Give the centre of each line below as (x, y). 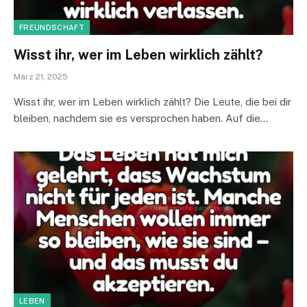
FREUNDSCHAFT (52, 27)
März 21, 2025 (41, 76)
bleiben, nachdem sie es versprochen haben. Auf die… (141, 118)
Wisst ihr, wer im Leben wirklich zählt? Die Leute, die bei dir (152, 101)
